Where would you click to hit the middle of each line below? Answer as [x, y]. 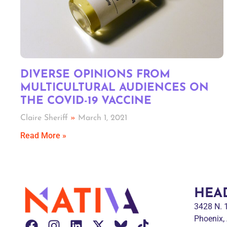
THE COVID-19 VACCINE [86, 101]
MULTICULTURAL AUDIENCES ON [115, 88]
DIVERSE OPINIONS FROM [95, 74]
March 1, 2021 [101, 118]
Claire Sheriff [45, 118]
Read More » [43, 135]
